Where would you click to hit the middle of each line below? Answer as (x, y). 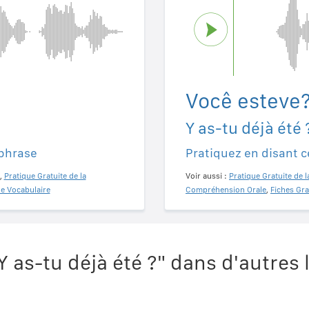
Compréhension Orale (226, 189)
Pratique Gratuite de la (45, 176)
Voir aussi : (207, 176)
